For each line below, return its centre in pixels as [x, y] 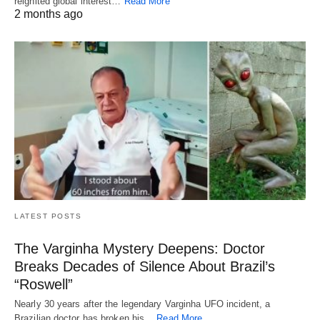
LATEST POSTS [48, 216]
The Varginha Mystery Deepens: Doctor [140, 249]
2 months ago [49, 14]
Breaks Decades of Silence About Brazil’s [145, 267]
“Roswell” [44, 285]
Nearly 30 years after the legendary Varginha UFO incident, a [142, 304]
